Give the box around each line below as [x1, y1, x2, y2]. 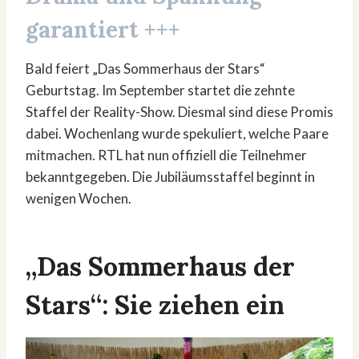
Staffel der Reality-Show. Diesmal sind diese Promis [26, 103, 333, 121]
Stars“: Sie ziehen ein [26, 288, 284, 322]
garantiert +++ [26, 15, 180, 45]
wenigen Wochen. [26, 190, 131, 208]
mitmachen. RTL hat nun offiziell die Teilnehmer [26, 147, 307, 164]
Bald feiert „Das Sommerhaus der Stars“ [26, 60, 265, 78]
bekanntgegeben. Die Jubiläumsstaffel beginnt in [26, 168, 315, 186]
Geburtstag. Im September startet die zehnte [26, 82, 295, 99]
